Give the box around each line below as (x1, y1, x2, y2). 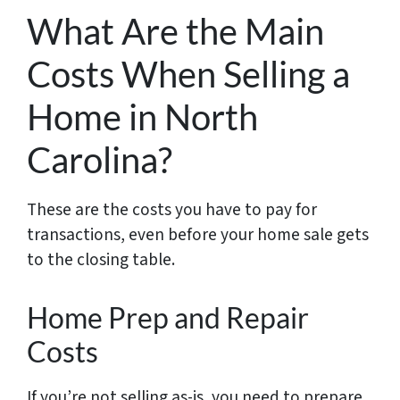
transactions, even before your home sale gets (27, 221, 369, 247)
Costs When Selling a (27, 52, 350, 96)
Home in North (27, 95, 258, 138)
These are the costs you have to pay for (27, 196, 317, 222)
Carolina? (27, 137, 172, 181)
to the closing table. (27, 246, 175, 272)
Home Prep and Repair (27, 299, 309, 335)
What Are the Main (27, 9, 324, 53)
